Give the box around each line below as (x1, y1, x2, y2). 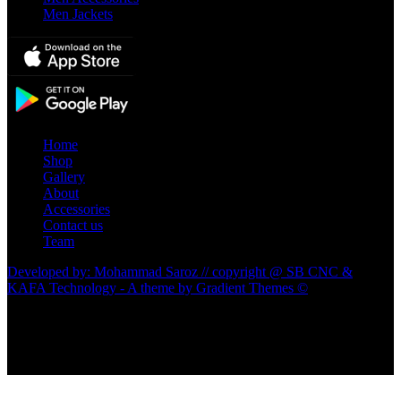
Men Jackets (43, 6, 113, 22)
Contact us (43, 218, 103, 234)
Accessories (43, 201, 110, 218)
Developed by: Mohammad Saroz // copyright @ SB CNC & (7, 264, 353, 280)
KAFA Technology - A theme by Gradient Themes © (7, 280, 308, 296)
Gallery (43, 169, 85, 185)
